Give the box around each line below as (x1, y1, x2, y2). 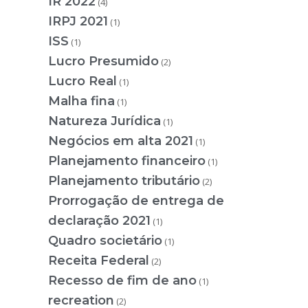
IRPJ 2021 (48, 14, 108, 30)
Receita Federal (48, 253, 149, 269)
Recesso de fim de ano (48, 273, 197, 289)
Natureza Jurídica (48, 113, 161, 129)
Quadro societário (48, 233, 162, 249)
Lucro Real (48, 74, 117, 89)
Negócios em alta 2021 (48, 133, 193, 149)
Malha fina (48, 93, 115, 109)
